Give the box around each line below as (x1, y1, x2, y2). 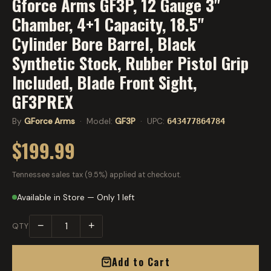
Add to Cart (111, 254, 171, 269)
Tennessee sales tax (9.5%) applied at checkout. (12, 169, 181, 180)
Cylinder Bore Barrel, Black (12, 31, 196, 56)
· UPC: (135, 116, 167, 126)
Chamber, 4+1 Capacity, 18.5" (12, 11, 204, 36)
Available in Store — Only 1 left (17, 192, 135, 203)
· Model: (75, 116, 115, 126)
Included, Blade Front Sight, (12, 70, 197, 94)
